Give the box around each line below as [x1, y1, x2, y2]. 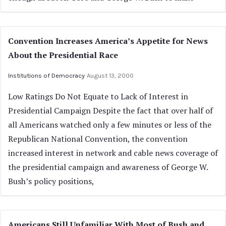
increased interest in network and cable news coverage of [8, 147, 218, 158]
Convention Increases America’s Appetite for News [8, 35, 208, 46]
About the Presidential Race [8, 49, 118, 61]
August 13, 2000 [87, 72, 134, 79]
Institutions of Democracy [8, 72, 85, 79]
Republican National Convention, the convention [8, 133, 188, 144]
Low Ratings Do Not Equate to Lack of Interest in [8, 91, 188, 102]
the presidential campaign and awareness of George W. [8, 161, 208, 173]
